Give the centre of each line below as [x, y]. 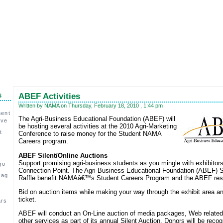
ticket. [27, 199]
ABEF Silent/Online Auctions [63, 155]
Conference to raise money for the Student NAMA [90, 134]
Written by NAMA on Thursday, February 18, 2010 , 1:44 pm [90, 106]
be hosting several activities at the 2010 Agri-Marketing [97, 126]
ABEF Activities [49, 96]
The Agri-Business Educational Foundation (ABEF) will [97, 119]
